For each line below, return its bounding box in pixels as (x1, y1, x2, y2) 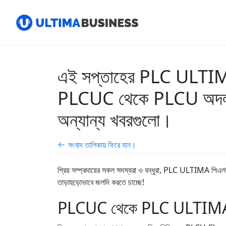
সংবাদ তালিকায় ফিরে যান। (68, 139, 136, 150)
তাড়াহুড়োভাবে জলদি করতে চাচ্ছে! (58, 177, 144, 188)
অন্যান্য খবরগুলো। (58, 107, 172, 132)
